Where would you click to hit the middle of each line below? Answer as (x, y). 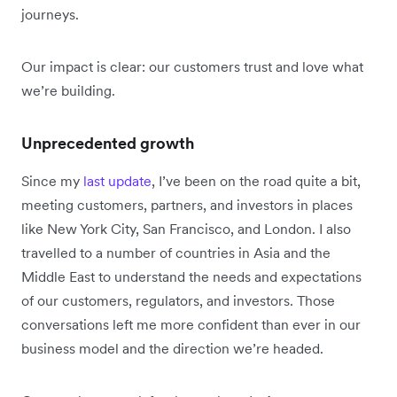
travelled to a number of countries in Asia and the (176, 252)
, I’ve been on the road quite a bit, (256, 180)
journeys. (52, 14)
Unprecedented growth (109, 143)
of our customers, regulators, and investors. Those (178, 300)
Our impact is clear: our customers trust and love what (192, 66)
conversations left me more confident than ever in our (191, 324)
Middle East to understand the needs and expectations (191, 276)
